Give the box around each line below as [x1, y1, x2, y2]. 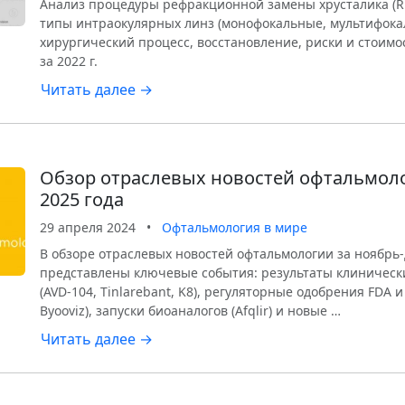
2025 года [40, 187, 124, 212]
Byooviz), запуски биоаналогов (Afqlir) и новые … [40, 302, 341, 319]
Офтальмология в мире [162, 219, 307, 236]
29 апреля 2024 [40, 219, 136, 236]
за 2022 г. [40, 52, 98, 70]
